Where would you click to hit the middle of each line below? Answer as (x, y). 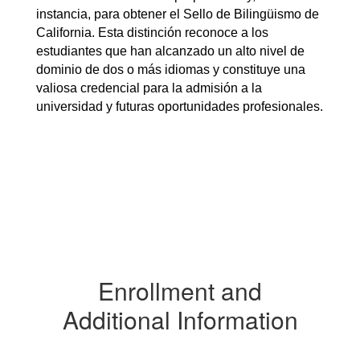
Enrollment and (180, 290)
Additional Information (180, 319)
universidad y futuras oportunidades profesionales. (180, 106)
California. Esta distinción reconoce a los (152, 33)
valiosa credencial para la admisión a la (149, 88)
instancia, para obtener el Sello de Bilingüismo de (178, 14)
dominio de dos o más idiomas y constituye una (171, 70)
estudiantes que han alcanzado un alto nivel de (170, 51)
